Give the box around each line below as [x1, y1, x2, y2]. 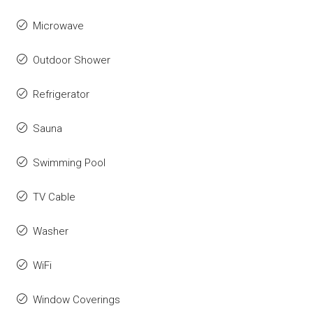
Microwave [33, 20, 84, 33]
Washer [33, 225, 68, 238]
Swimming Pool [33, 156, 105, 170]
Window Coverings [33, 293, 120, 307]
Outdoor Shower [33, 54, 110, 67]
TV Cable [33, 191, 75, 204]
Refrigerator [33, 88, 89, 101]
